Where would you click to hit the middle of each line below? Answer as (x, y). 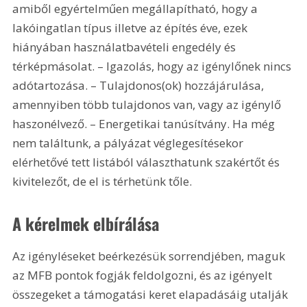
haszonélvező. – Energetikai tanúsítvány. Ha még (145, 123)
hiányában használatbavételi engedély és (126, 47)
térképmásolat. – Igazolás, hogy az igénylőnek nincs (153, 66)
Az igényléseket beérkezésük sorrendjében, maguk (150, 256)
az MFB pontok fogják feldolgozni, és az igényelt (144, 275)
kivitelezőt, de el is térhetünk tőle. (102, 181)
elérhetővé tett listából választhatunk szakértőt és (148, 162)
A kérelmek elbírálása (86, 224)
